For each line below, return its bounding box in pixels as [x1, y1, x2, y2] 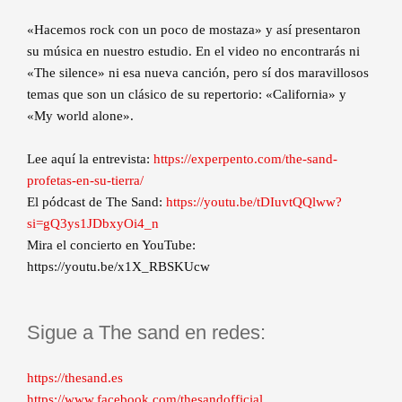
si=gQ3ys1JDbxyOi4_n [27, 216, 159, 231]
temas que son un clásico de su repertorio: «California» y [27, 87, 346, 101]
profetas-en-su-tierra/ [27, 173, 144, 188]
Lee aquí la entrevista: [27, 152, 153, 166]
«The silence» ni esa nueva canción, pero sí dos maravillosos [27, 66, 369, 80]
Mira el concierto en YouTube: [27, 238, 196, 252]
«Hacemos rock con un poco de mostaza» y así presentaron [27, 22, 361, 37]
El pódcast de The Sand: [27, 195, 166, 209]
